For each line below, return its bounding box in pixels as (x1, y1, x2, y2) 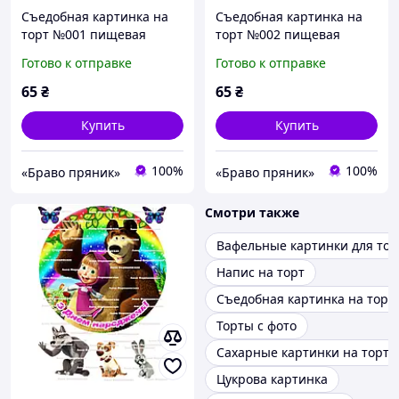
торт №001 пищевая (21, 26, 146, 44)
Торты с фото (216, 317, 297, 335)
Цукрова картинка (216, 370, 328, 388)
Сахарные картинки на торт (216, 344, 389, 362)
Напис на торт (216, 264, 305, 281)
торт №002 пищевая (216, 26, 340, 44)
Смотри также (205, 204, 299, 222)
